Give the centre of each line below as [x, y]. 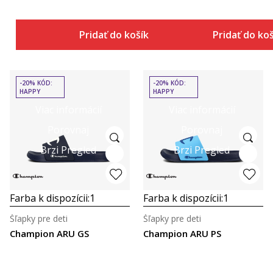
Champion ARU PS [182, 233]
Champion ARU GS [49, 233]
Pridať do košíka [116, 35]
